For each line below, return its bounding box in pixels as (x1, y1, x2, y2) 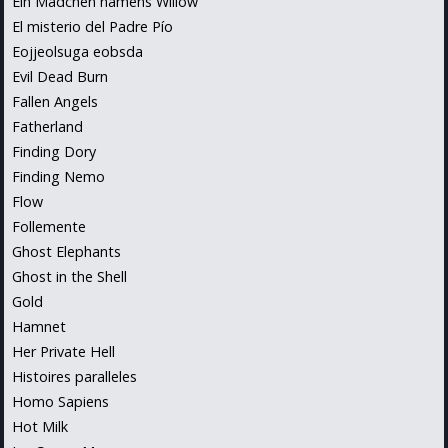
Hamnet (12, 316, 66, 336)
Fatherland (12, 116, 83, 136)
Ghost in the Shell (12, 266, 127, 286)
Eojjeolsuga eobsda (12, 41, 143, 61)
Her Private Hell (12, 341, 115, 361)
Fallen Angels (12, 91, 98, 111)
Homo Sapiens (12, 391, 109, 411)
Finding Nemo (12, 166, 105, 186)
